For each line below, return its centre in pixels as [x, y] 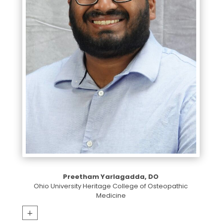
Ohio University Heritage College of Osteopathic [111, 186]
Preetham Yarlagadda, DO [111, 176]
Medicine [111, 195]
